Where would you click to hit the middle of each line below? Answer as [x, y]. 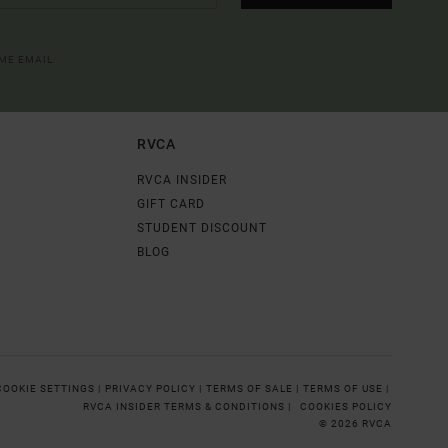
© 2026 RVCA [355, 423]
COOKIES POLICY [346, 406]
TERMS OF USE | [347, 388]
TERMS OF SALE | [254, 388]
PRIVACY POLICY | [155, 388]
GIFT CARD [170, 203]
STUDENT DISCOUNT [201, 227]
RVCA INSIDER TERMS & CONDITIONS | [188, 406]
